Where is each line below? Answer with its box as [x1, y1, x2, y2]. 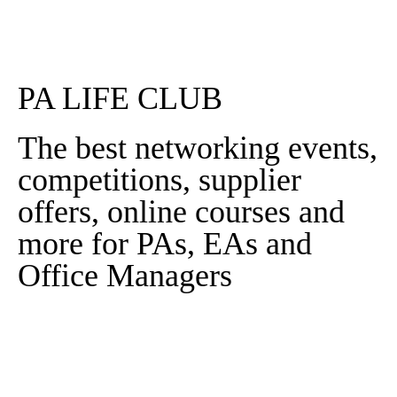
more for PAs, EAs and [18, 226, 312, 262]
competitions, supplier [18, 162, 301, 198]
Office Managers [18, 258, 232, 294]
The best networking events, [18, 130, 378, 167]
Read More [162, 30, 235, 49]
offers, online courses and [18, 194, 345, 230]
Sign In [175, 326, 222, 345]
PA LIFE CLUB [18, 81, 222, 117]
